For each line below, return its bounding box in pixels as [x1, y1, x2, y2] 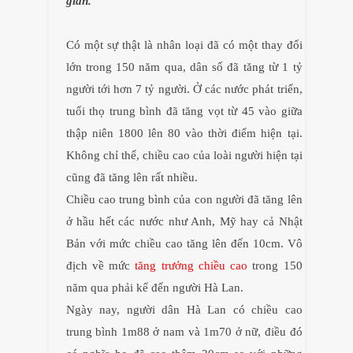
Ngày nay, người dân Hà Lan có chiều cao [65, 303, 303, 317]
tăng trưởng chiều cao [135, 259, 247, 273]
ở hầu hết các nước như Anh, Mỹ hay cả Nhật [65, 215, 303, 229]
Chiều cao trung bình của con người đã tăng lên [65, 193, 303, 206]
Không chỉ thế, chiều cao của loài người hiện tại [65, 149, 303, 162]
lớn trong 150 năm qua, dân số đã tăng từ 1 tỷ [65, 61, 303, 74]
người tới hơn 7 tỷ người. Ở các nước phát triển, [65, 83, 303, 96]
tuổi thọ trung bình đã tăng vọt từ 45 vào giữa [65, 105, 303, 118]
